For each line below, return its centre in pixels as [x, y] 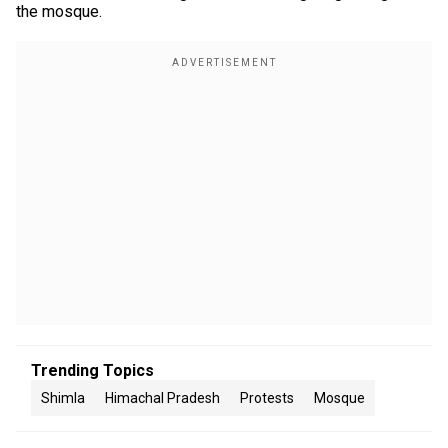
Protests [267, 398]
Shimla [63, 398]
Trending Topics [92, 370]
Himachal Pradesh [162, 398]
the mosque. [59, 11]
